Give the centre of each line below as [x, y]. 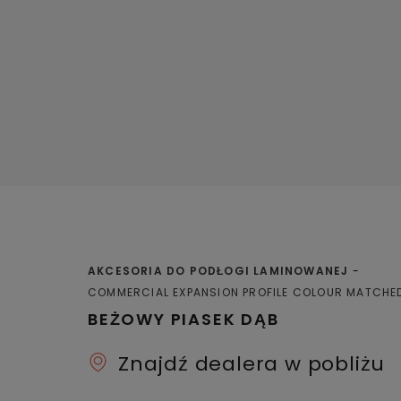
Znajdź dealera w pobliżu [252, 363]
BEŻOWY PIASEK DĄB [183, 319]
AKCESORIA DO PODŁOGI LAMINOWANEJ [218, 270]
